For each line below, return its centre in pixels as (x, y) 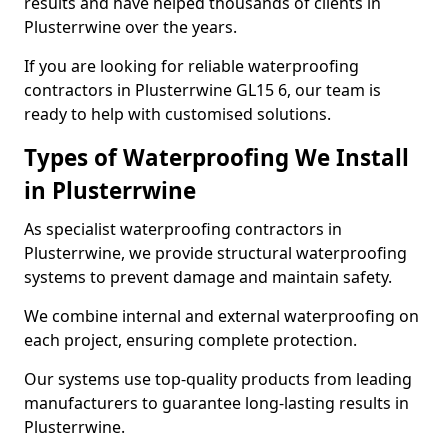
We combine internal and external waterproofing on (221, 316)
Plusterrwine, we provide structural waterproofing (215, 253)
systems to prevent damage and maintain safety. (208, 277)
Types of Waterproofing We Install (216, 157)
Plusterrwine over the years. (130, 27)
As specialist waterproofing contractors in (183, 229)
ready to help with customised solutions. (177, 114)
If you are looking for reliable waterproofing (191, 66)
